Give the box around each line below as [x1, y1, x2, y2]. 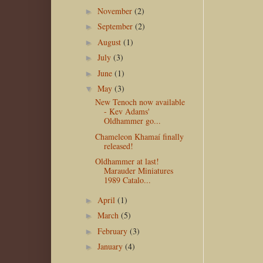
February [97, 225, 130, 237]
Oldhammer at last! [95, 156, 159, 167]
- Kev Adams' [103, 106, 150, 117]
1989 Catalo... [103, 174, 151, 186]
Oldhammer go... [103, 115, 161, 127]
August [97, 36, 123, 48]
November [97, 5, 134, 16]
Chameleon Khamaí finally [95, 130, 184, 142]
